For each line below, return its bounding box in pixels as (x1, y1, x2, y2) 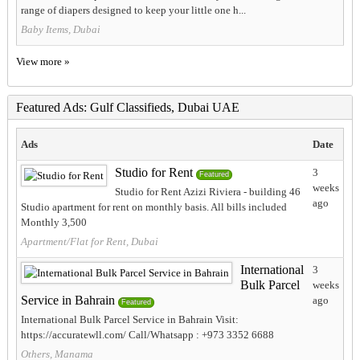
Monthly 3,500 (20, 216, 87, 229)
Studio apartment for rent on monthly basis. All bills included (20, 201, 287, 214)
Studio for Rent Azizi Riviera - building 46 (114, 186, 301, 198)
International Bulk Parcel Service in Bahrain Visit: (20, 313, 239, 326)
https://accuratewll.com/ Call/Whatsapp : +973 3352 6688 (20, 329, 274, 342)
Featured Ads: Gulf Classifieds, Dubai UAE (15, 100, 239, 115)
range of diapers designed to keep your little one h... (20, 4, 246, 17)
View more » (15, 55, 70, 68)
